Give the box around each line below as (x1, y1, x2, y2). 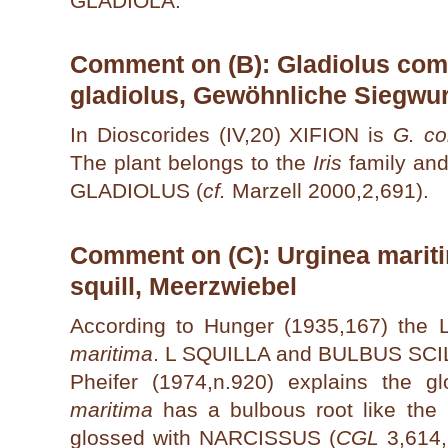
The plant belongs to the (70, 151, 313, 175)
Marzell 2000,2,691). (226, 179, 429, 203)
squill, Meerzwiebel (70, 271, 297, 300)
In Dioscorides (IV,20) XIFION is (70, 123, 393, 147)
